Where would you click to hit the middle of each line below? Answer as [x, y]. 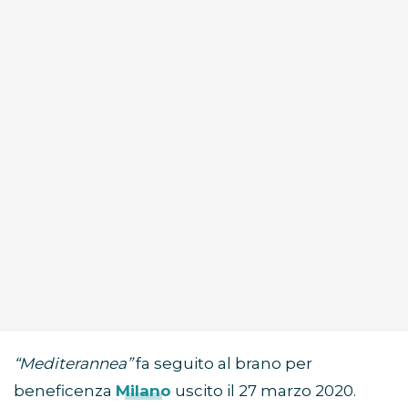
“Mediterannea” [73, 364]
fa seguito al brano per [222, 364]
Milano [143, 391]
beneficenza [65, 391]
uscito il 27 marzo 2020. [264, 391]
